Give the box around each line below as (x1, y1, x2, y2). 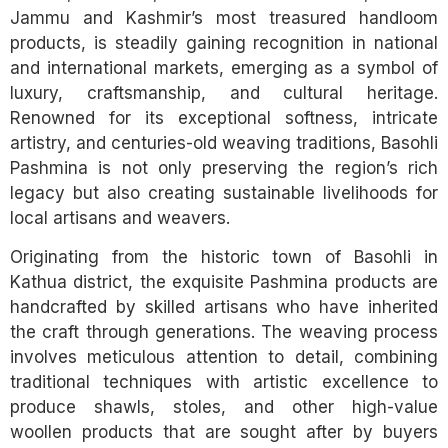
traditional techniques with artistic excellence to (10, 372, 438, 393)
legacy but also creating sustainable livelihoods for (10, 183, 438, 203)
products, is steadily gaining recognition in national (10, 33, 438, 53)
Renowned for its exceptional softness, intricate (10, 108, 438, 128)
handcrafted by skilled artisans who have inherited (10, 297, 438, 318)
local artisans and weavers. (10, 208, 230, 228)
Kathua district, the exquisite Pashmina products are (10, 272, 438, 293)
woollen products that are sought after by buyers (10, 422, 438, 443)
